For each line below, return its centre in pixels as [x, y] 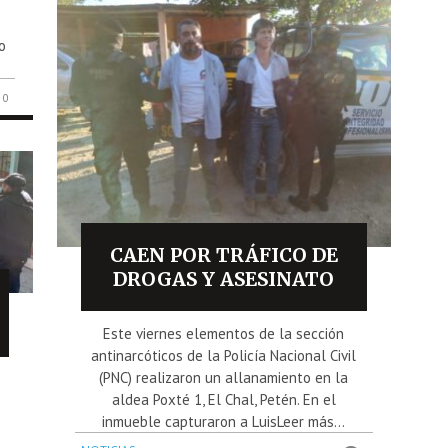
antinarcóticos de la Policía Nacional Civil [224, 356]
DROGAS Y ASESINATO [224, 279]
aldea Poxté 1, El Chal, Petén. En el [223, 400]
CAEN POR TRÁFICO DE [223, 255]
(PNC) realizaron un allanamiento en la [224, 378]
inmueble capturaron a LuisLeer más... [224, 422]
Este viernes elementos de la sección [224, 334]
